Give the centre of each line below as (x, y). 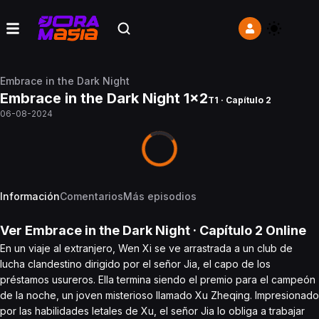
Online (284, 230)
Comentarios (91, 196)
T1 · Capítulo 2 (240, 100)
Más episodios (160, 196)
